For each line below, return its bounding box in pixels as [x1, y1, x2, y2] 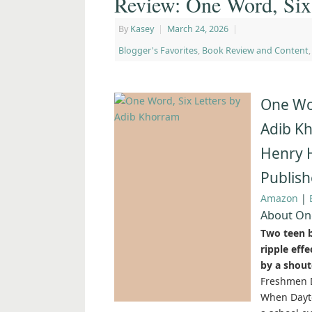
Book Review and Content [202, 45, 309, 57]
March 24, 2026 [167, 23, 228, 36]
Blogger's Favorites [118, 45, 198, 57]
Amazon [260, 192, 298, 205]
